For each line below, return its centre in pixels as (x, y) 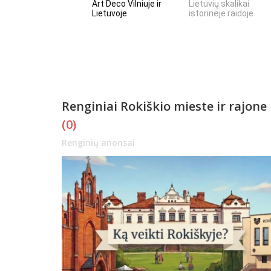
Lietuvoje (109, 13)
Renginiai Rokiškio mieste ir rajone (164, 106)
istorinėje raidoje (221, 13)
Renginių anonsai (98, 143)
